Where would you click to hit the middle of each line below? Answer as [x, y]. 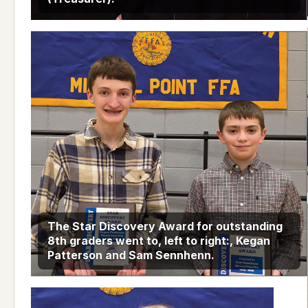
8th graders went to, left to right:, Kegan [159, 241]
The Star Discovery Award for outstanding [165, 227]
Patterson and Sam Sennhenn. [131, 255]
